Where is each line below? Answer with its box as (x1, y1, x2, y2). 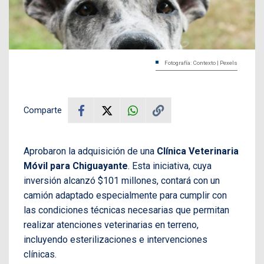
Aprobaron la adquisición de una (24, 146, 154, 157)
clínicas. (24, 249, 57, 260)
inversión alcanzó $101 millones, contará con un (24, 175, 220, 187)
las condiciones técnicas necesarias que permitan (24, 204, 229, 216)
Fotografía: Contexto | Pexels (164, 60, 237, 67)
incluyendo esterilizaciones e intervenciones (24, 234, 207, 246)
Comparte (24, 105, 62, 116)
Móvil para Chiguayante (24, 160, 128, 172)
